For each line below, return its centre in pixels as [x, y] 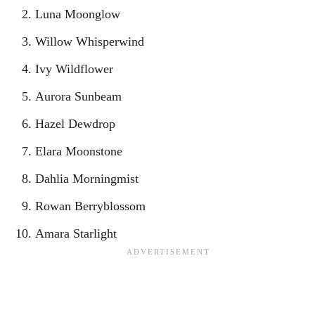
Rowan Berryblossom [90, 206]
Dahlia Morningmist [87, 178]
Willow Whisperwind [90, 41]
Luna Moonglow [78, 14]
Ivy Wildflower [74, 69]
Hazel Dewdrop [75, 123]
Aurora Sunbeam [78, 96]
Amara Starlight [76, 233]
